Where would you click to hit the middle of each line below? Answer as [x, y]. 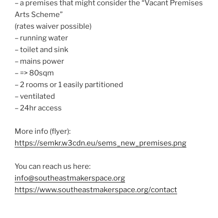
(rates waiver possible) [53, 27]
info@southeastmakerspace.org [70, 178]
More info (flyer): [43, 132]
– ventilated [35, 97]
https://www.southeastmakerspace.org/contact [96, 190]
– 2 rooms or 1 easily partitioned [69, 85]
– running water [41, 38]
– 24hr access [38, 108]
